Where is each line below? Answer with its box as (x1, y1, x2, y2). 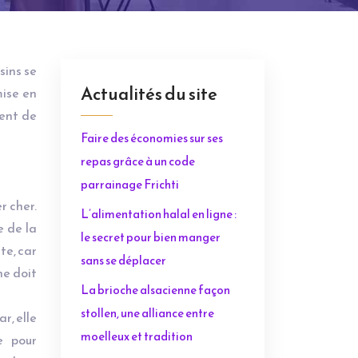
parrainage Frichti (81, 175, 179, 193)
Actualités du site (81, 81, 217, 107)
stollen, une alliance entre (81, 304, 214, 322)
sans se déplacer (81, 251, 166, 269)
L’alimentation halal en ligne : (81, 205, 237, 223)
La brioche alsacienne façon (81, 280, 230, 299)
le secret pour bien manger (81, 228, 221, 246)
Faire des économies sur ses (81, 129, 223, 147)
